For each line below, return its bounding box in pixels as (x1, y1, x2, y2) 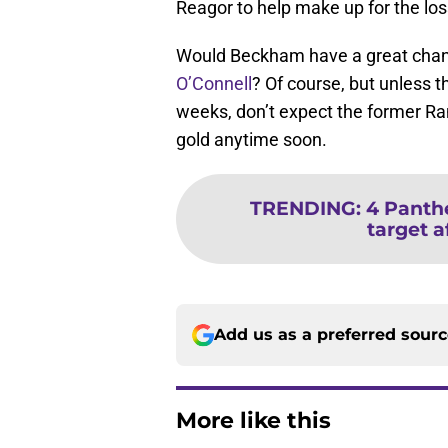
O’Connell (176, 73, 252, 95)
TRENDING (250, 196, 356, 221)
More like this (176, 407, 331, 435)
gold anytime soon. (176, 129, 327, 151)
